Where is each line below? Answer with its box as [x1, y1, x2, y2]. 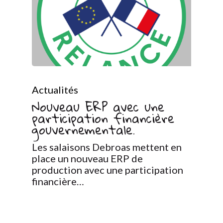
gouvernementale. [32, 117, 135, 141]
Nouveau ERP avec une [32, 95, 164, 118]
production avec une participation [32, 163, 183, 176]
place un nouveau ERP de [32, 152, 143, 164]
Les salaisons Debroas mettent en [32, 140, 182, 153]
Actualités [32, 83, 78, 96]
